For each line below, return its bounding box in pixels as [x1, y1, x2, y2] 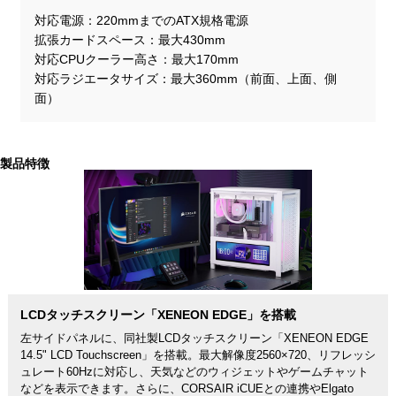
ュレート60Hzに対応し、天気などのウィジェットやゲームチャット [19, 365, 369, 378]
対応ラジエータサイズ [34, 72, 159, 87]
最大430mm [158, 33, 226, 48]
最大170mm [171, 52, 240, 67]
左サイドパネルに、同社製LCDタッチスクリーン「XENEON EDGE [19, 331, 369, 345]
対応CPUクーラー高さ [34, 52, 160, 67]
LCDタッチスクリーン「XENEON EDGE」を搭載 [19, 307, 296, 322]
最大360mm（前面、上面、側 [171, 72, 338, 87]
